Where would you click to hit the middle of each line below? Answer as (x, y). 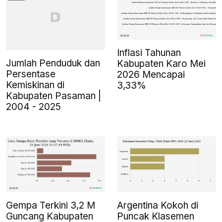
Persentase (31, 74)
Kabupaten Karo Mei (161, 64)
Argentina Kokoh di (158, 205)
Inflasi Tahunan (149, 53)
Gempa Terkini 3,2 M (51, 205)
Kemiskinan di (35, 85)
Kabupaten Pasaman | (54, 96)
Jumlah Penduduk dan (53, 63)
